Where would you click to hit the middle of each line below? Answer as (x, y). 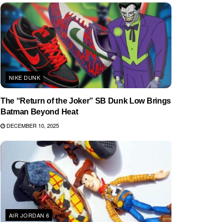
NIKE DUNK (25, 77)
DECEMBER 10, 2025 (32, 125)
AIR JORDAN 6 (29, 215)
